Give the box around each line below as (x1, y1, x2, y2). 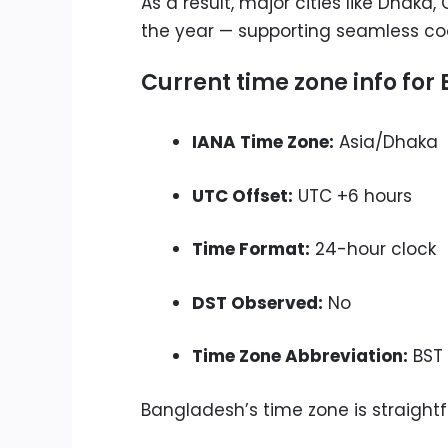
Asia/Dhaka (334, 130, 438, 155)
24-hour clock (310, 237, 436, 262)
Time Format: (192, 237, 310, 262)
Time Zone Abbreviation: (192, 344, 408, 369)
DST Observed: (192, 290, 323, 315)
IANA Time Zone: (192, 130, 334, 155)
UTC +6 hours (293, 183, 412, 208)
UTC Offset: (192, 183, 293, 208)
